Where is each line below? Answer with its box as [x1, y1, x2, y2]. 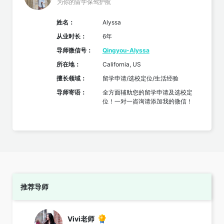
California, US [102, 60, 141, 68]
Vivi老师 [67, 214, 94, 223]
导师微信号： [56, 46, 92, 54]
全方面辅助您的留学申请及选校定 [102, 88, 192, 96]
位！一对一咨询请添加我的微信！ [102, 97, 192, 105]
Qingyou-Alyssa [102, 46, 149, 54]
